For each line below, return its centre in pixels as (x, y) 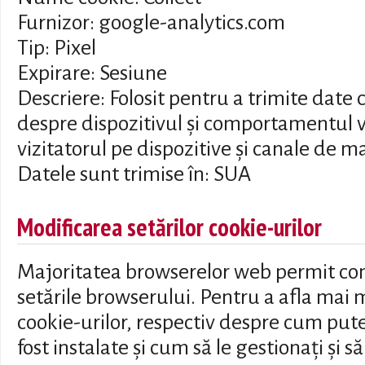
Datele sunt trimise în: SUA (134, 175)
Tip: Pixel (57, 48)
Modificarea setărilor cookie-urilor (169, 227)
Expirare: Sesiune (92, 74)
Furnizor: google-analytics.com (151, 23)
